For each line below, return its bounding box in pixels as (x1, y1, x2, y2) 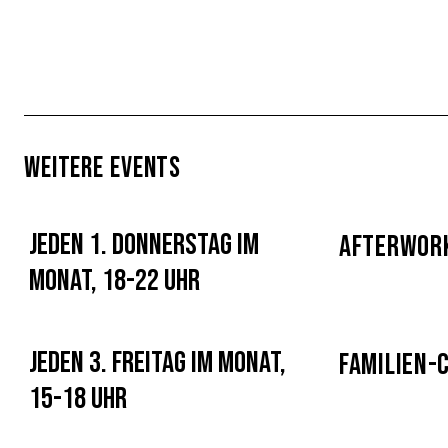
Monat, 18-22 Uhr (29, 263, 200, 299)
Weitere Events (24, 151, 182, 186)
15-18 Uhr (29, 381, 127, 417)
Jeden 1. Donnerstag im (29, 227, 259, 263)
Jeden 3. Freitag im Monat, (29, 345, 286, 381)
